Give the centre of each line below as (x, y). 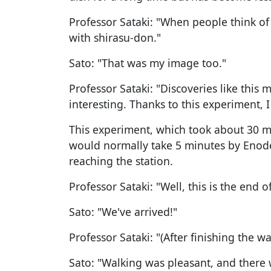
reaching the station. (121, 161)
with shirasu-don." (115, 37)
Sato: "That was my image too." (148, 63)
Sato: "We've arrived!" (123, 211)
